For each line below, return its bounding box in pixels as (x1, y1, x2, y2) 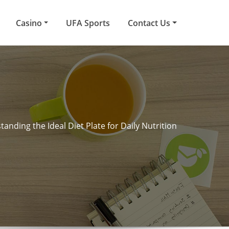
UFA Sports (66, 17, 110, 29)
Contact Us (128, 17, 173, 29)
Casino (15, 17, 44, 29)
